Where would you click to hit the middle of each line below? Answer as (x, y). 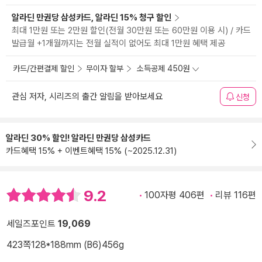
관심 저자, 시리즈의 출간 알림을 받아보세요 (87, 97)
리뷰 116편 (236, 195)
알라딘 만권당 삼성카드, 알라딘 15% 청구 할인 (92, 18)
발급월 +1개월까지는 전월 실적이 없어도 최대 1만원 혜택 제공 (118, 44)
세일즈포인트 (32, 223)
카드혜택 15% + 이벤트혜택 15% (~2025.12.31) (91, 151)
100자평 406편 (175, 195)
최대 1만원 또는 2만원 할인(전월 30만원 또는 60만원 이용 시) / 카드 (131, 31)
